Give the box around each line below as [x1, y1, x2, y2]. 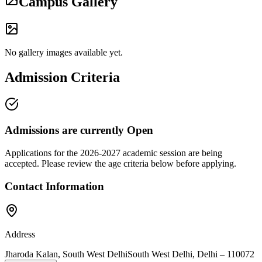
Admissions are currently [5, 124, 127, 137]
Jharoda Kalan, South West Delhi [5, 249, 127, 260]
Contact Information [5, 180, 104, 192]
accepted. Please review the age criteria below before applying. [5, 158, 236, 168]
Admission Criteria [5, 69, 120, 85]
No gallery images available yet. [5, 47, 123, 57]
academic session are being [120, 147, 222, 158]
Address [5, 229, 35, 240]
